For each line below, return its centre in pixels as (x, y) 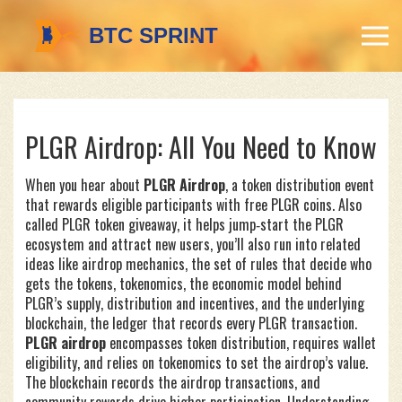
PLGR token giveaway (119, 224)
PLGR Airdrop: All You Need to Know (201, 147)
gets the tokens (69, 284)
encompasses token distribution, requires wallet (241, 343)
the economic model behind (266, 284)
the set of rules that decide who (281, 264)
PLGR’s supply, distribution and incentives (140, 303)
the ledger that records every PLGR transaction (222, 323)
